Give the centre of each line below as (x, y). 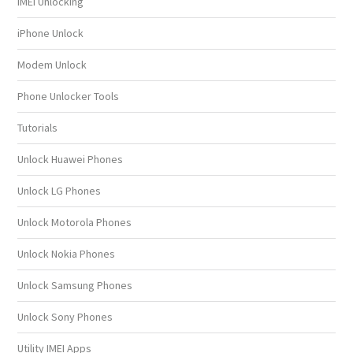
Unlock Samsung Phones (75, 285)
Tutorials (38, 128)
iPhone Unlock (51, 33)
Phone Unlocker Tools (69, 96)
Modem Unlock (52, 65)
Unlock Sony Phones (65, 317)
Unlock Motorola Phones (75, 222)
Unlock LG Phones (59, 191)
